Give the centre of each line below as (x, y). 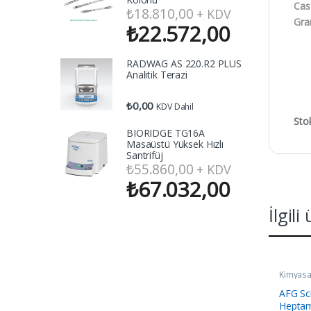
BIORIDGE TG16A (166, 133)
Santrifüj (145, 155)
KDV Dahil (175, 106)
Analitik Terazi (157, 75)
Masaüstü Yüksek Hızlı (175, 144)
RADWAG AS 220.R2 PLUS (184, 64)
